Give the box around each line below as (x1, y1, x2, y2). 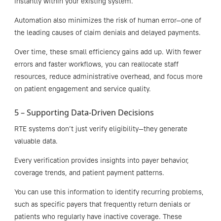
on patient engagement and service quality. (14, 84, 151, 94)
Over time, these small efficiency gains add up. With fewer (14, 47, 201, 57)
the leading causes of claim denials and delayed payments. (14, 28, 201, 37)
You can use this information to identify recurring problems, (14, 187, 204, 197)
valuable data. (14, 137, 60, 146)
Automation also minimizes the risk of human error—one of (14, 16, 201, 25)
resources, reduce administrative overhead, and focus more (14, 72, 203, 81)
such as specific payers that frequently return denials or (14, 200, 190, 209)
